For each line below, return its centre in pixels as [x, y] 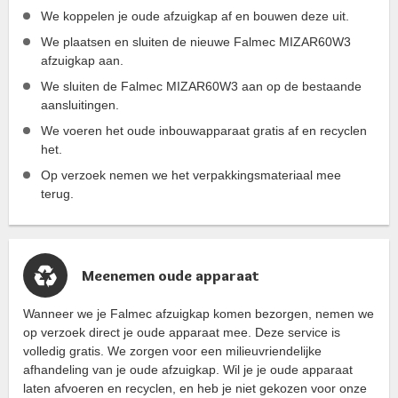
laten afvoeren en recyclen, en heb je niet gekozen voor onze [195, 389]
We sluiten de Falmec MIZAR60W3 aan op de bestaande [201, 87]
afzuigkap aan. [82, 61]
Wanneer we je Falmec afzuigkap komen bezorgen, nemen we [199, 314]
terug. [57, 194]
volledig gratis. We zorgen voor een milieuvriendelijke [172, 351]
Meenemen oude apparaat [171, 276]
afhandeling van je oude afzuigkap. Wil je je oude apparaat [188, 370]
